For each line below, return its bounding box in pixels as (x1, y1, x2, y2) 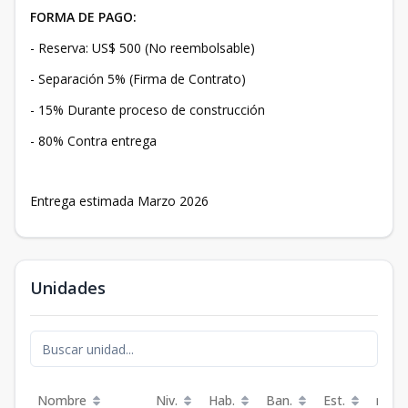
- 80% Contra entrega (30, 132, 164, 149)
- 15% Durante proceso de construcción (30, 101, 269, 118)
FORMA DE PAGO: (30, 8, 137, 25)
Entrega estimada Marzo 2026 (30, 192, 209, 209)
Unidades (30, 277, 106, 299)
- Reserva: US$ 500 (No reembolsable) (30, 39, 259, 56)
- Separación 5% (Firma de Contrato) (30, 70, 250, 87)
